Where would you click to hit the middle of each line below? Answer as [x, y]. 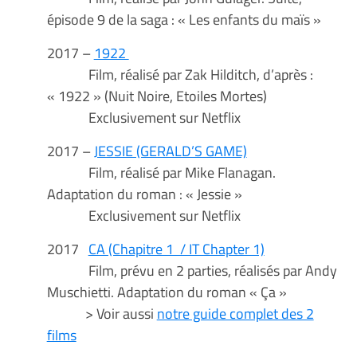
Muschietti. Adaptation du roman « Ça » [170, 292]
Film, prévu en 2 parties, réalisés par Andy [192, 271]
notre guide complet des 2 [235, 314]
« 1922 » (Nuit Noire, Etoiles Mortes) [157, 96]
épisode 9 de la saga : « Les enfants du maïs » [185, 20]
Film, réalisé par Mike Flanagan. [161, 173]
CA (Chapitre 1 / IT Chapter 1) [176, 249]
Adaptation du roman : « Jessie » [144, 194]
